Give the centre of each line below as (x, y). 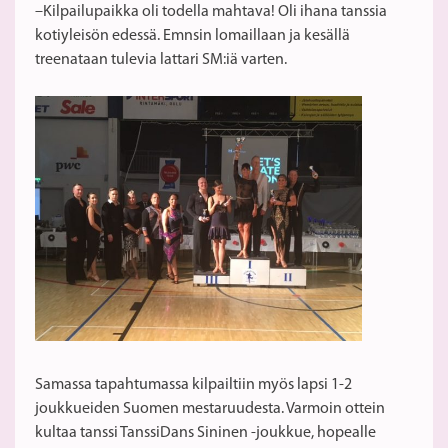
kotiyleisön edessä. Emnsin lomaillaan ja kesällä (192, 35)
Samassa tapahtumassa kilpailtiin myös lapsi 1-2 (193, 385)
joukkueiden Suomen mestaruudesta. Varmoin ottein (210, 409)
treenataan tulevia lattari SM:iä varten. (161, 59)
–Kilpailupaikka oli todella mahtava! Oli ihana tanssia (211, 11)
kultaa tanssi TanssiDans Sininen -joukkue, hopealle (205, 433)
